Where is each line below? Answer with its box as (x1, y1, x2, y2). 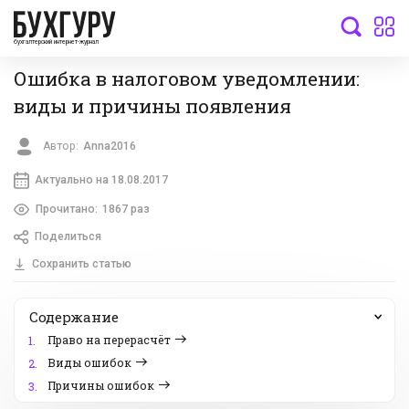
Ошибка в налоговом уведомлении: (14, 65, 360, 91)
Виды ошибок (47, 355, 131, 371)
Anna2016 (83, 140, 137, 153)
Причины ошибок (47, 378, 154, 393)
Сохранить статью (31, 257, 131, 271)
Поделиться (34, 230, 101, 244)
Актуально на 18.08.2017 (34, 173, 168, 186)
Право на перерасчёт (47, 332, 171, 348)
